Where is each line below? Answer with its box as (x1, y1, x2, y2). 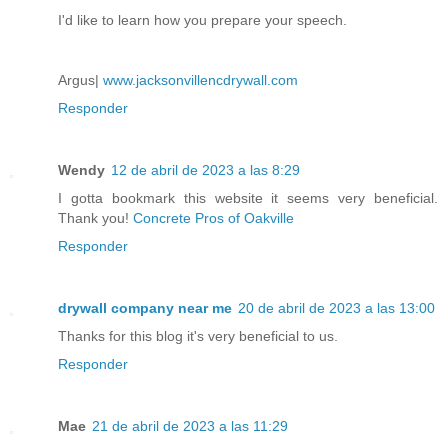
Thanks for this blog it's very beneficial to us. (58, 328, 338, 345)
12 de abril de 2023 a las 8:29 (111, 162, 300, 179)
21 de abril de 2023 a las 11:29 (92, 418, 288, 435)
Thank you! (58, 210, 133, 227)
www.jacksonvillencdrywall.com (103, 72, 298, 89)
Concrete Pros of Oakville (133, 210, 294, 227)
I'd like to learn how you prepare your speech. (58, 12, 347, 29)
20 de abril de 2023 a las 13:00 (238, 300, 435, 317)
